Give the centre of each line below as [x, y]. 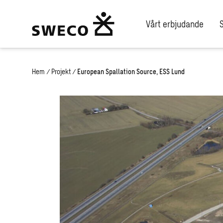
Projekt [61, 71]
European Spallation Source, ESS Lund [131, 71]
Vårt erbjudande [175, 24]
